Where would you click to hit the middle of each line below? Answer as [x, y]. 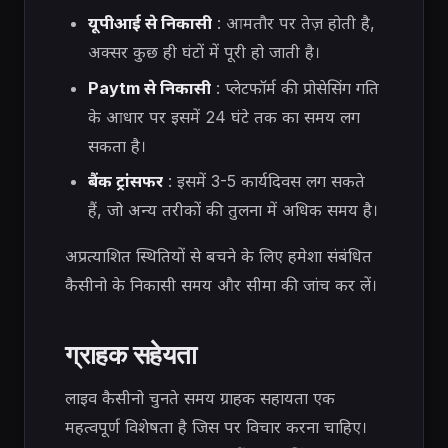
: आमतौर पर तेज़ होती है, [293, 23]
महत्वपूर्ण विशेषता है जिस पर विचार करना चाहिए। [216, 426]
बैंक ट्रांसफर [125, 181]
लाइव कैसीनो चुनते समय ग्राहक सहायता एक [200, 397]
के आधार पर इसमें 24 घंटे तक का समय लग [223, 116]
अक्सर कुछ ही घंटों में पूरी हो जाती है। [203, 52]
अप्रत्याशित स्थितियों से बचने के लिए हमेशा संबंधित [218, 255]
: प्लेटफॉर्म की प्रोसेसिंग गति [294, 87]
